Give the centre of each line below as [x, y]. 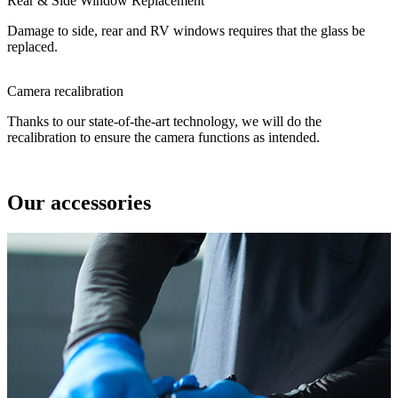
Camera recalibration [67, 91]
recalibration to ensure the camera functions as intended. [163, 137]
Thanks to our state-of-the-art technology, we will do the [164, 121]
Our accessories [79, 203]
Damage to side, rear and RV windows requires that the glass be [186, 30]
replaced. [32, 46]
